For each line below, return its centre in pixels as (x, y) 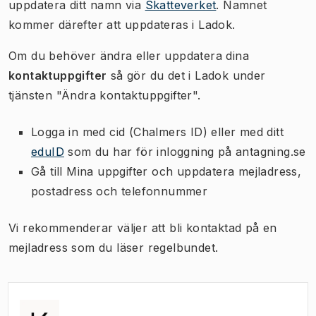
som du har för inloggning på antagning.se (185, 151)
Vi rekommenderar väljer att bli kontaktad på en (143, 227)
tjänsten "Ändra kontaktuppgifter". (105, 95)
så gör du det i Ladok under (186, 75)
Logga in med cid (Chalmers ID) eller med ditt (157, 132)
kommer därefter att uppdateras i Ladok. (122, 24)
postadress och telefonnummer (120, 191)
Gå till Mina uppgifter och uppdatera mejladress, (166, 171)
